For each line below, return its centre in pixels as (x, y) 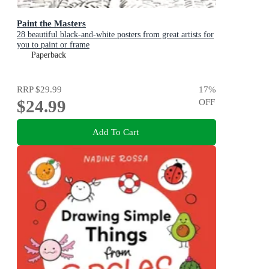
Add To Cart (115, 132)
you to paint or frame (53, 45)
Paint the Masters (51, 23)
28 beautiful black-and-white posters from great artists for (115, 35)
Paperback (49, 55)
